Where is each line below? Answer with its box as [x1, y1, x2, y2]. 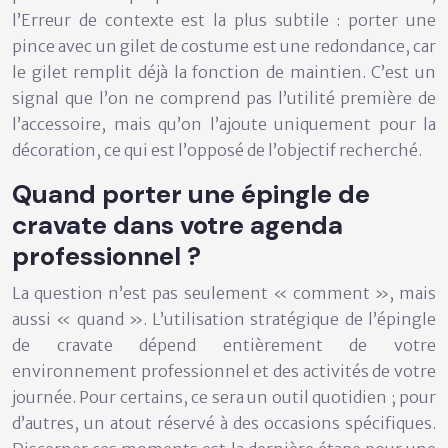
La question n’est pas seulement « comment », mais [12, 283, 436, 304]
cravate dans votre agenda [12, 208, 343, 243]
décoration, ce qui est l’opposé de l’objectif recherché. [12, 140, 422, 161]
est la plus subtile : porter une [173, 10, 437, 31]
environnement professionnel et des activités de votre [12, 361, 436, 382]
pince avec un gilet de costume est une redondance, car [12, 36, 436, 57]
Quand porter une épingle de [12, 177, 370, 212]
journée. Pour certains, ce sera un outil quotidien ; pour [12, 387, 436, 408]
